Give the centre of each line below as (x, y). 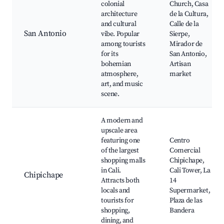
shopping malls (123, 161)
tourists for (117, 201)
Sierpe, (180, 34)
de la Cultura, (189, 14)
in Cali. (111, 171)
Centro (180, 141)
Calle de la (184, 24)
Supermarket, (190, 191)
